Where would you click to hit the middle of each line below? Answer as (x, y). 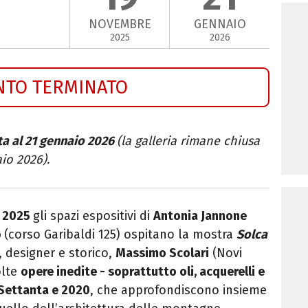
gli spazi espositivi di (93, 216)
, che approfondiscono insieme (178, 290)
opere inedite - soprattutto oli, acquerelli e (143, 271)
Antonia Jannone (200, 216)
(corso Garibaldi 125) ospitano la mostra (120, 234)
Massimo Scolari (162, 253)
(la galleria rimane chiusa (188, 141)
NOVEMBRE (120, 24)
